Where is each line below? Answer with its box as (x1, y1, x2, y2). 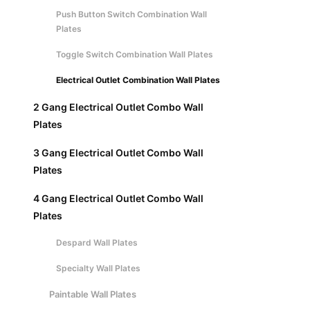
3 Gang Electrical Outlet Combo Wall (33, 147, 203, 158)
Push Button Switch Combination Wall (56, 9, 207, 19)
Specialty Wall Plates (56, 263, 140, 273)
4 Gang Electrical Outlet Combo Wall (33, 192, 203, 204)
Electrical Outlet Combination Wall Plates (56, 75, 220, 85)
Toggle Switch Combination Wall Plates (56, 49, 213, 60)
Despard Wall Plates (56, 237, 138, 248)
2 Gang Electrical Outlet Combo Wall (33, 101, 203, 113)
